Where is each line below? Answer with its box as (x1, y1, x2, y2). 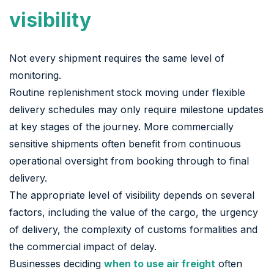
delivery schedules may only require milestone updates (9, 103, 264, 116)
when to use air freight (104, 257, 215, 270)
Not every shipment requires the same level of (9, 51, 224, 64)
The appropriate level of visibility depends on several (9, 188, 254, 201)
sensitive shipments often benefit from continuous (9, 137, 241, 150)
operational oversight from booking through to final (9, 154, 249, 167)
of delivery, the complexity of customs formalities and (9, 223, 257, 235)
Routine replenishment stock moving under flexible (9, 86, 245, 98)
